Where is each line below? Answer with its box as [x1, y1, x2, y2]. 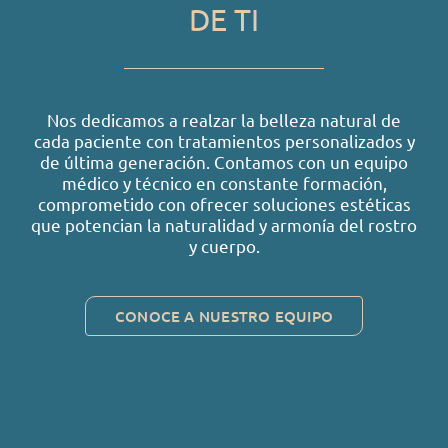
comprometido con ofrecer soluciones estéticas [37, 193, 411, 214]
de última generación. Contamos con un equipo [40, 151, 408, 172]
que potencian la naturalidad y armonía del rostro [31, 214, 417, 235]
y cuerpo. [188, 235, 260, 256]
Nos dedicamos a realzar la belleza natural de [47, 109, 401, 130]
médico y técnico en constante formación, [61, 172, 387, 193]
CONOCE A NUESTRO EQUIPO [114, 306, 334, 326]
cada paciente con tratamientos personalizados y [33, 130, 415, 151]
